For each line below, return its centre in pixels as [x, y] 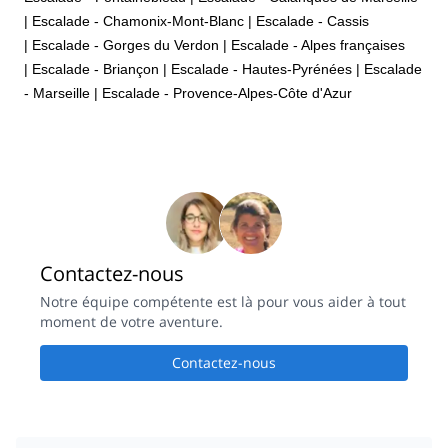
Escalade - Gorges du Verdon [125, 44]
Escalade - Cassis [312, 20]
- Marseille [57, 92]
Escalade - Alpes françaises [318, 44]
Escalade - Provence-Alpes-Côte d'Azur [227, 92]
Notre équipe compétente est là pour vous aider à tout [223, 302]
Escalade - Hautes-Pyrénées [261, 68]
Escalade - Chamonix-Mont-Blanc [138, 20]
